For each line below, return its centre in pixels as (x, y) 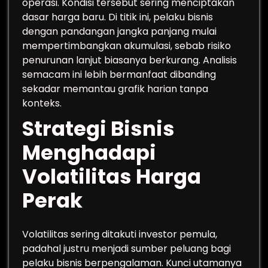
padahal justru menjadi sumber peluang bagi (127, 249)
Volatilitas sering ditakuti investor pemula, (120, 234)
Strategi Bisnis (98, 129)
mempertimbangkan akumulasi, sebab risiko (127, 46)
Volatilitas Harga (112, 176)
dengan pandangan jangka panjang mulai (119, 31)
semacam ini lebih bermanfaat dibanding (119, 74)
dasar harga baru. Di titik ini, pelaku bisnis (118, 17)
